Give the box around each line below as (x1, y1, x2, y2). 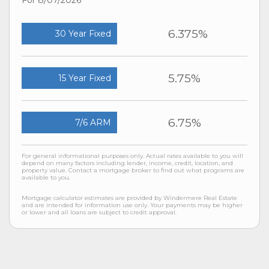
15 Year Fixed (58, 72, 111, 83)
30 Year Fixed (55, 28, 111, 39)
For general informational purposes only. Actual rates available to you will (22, 151, 243, 160)
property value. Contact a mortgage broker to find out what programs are (22, 166, 244, 174)
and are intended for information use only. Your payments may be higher (22, 201, 243, 209)
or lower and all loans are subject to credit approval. (22, 208, 177, 216)
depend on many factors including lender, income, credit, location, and (22, 159, 233, 167)
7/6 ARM (75, 116, 111, 128)
